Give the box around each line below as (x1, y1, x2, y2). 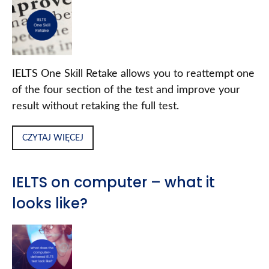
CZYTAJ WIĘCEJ (22, 133, 83, 143)
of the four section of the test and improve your (12, 85, 240, 96)
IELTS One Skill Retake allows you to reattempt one (12, 68, 255, 80)
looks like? (12, 193, 88, 214)
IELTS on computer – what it (12, 172, 215, 193)
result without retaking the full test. (12, 101, 179, 112)
